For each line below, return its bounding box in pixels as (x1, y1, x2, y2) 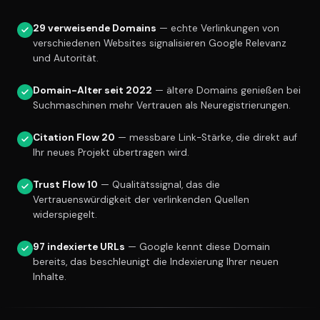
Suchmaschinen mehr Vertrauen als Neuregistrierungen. (33, 99, 291, 112)
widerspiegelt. (33, 209, 97, 221)
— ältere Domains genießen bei (152, 84, 301, 97)
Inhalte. (33, 271, 66, 284)
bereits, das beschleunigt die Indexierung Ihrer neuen (33, 256, 279, 269)
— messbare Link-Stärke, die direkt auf (115, 131, 297, 144)
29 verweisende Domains (33, 22, 156, 35)
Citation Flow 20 (33, 131, 115, 144)
